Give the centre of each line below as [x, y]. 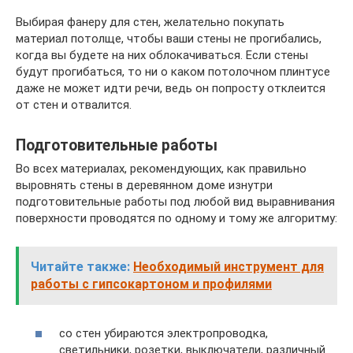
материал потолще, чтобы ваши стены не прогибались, [169, 39]
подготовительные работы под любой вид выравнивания [175, 202]
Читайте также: [80, 267]
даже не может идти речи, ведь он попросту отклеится [171, 89]
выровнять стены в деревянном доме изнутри [144, 186]
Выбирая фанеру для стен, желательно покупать [150, 22]
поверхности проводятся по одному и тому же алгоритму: [176, 219]
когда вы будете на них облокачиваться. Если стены [162, 56]
